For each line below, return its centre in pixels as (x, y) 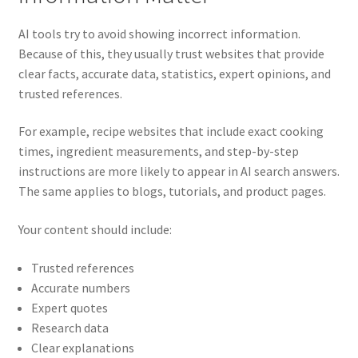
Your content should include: (95, 229)
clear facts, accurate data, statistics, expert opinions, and (174, 73)
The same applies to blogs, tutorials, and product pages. (172, 191)
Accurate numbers (80, 287)
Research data (70, 327)
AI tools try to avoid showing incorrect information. (159, 33)
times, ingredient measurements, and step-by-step (158, 151)
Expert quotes (69, 307)
